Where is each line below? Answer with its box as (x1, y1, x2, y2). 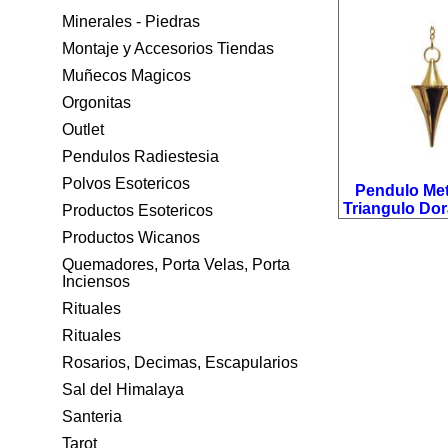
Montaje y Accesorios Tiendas (62, 40, 274, 57)
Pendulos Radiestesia (62, 148, 219, 165)
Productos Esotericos (62, 202, 213, 219)
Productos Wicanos (62, 229, 200, 246)
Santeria (62, 408, 122, 425)
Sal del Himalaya (62, 381, 184, 398)
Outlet (62, 121, 104, 138)
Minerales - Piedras (62, 13, 200, 30)
